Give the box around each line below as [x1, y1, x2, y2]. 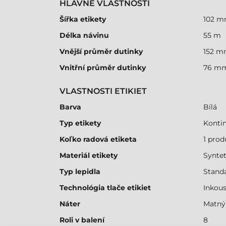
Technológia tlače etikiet [60, 183, 151, 192]
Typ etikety [60, 119, 101, 128]
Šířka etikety [60, 15, 106, 24]
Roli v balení [60, 215, 104, 224]
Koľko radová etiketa [60, 135, 137, 144]
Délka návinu [60, 31, 109, 40]
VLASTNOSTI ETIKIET [60, 86, 147, 96]
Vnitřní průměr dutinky [60, 63, 146, 72]
